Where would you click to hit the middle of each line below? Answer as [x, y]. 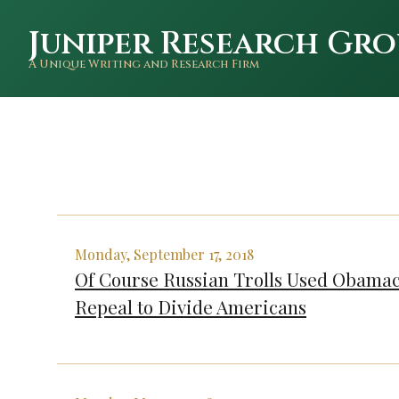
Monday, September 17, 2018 [164, 254]
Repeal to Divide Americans [191, 306]
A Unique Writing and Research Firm [144, 65]
